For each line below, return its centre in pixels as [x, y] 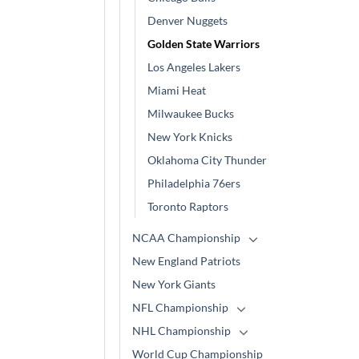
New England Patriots [186, 261]
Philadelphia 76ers [194, 183]
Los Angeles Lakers [194, 67]
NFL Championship [180, 307]
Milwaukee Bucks [191, 113]
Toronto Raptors [188, 206]
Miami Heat [177, 90]
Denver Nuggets [188, 20]
